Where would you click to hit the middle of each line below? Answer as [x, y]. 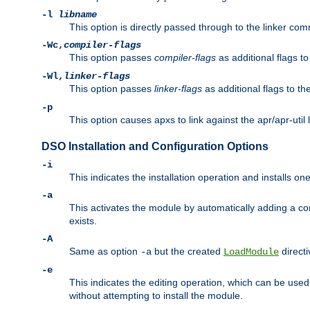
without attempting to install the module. [156, 295]
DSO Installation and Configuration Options [155, 146]
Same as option [105, 251]
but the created [188, 251]
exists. [83, 220]
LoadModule [251, 252]
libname [77, 15]
